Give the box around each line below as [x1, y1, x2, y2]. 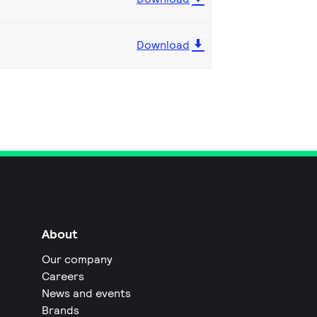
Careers [42, 268, 85, 284]
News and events [42, 285, 132, 301]
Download [137, 37, 190, 52]
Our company [42, 251, 113, 267]
